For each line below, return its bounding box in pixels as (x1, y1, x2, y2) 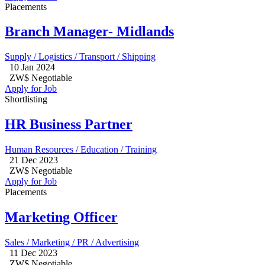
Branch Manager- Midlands (5, 24, 174, 40)
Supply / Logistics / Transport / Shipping (5, 51, 156, 62)
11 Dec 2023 (9, 248, 57, 258)
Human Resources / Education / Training (5, 144, 157, 155)
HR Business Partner (5, 117, 132, 132)
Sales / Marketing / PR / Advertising (5, 237, 139, 247)
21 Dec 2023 (9, 155, 58, 166)
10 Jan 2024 (9, 62, 55, 73)
